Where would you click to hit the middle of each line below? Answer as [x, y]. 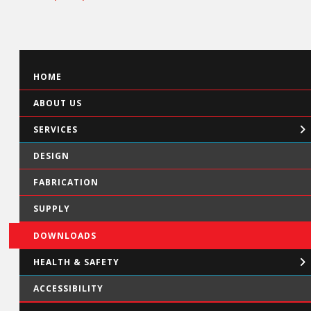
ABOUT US [58, 103]
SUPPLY [52, 208]
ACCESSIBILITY [68, 288]
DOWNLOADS [65, 235]
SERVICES [56, 129]
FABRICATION [66, 182]
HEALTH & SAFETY [76, 262]
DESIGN [51, 155]
